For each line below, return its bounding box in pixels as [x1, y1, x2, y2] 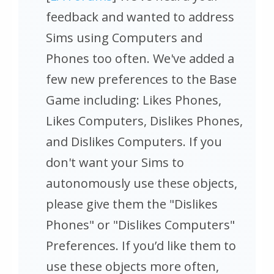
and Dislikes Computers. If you [46, 133, 222, 150]
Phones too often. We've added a [46, 50, 234, 67]
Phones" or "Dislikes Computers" [46, 216, 235, 233]
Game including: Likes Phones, [46, 91, 221, 108]
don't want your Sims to [46, 154, 184, 171]
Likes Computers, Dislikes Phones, [46, 112, 243, 129]
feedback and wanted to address [46, 8, 234, 25]
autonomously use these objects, [46, 174, 237, 191]
